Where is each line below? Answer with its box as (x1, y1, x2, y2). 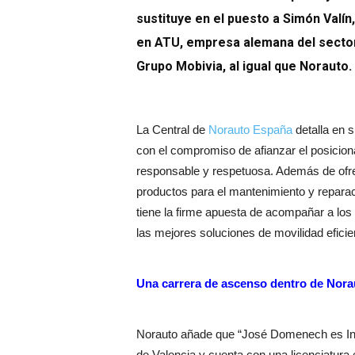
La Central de (136, 123, 208, 137)
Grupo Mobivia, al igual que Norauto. (136, 59, 352, 74)
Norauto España (208, 123, 292, 137)
